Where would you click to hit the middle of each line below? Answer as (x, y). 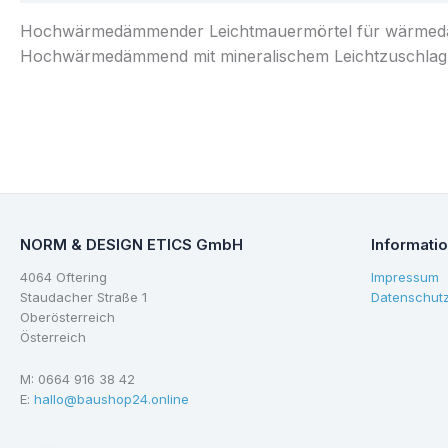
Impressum (405, 276)
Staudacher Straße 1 (83, 296)
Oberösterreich (67, 316)
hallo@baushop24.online (111, 399)
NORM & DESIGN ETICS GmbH (131, 244)
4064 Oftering (63, 276)
